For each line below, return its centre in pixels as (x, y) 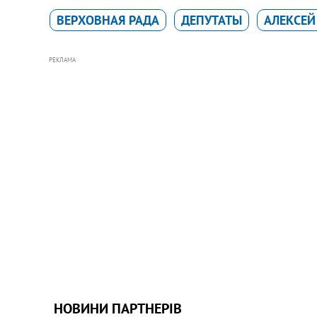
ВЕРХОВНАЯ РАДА (108, 20)
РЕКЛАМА (62, 59)
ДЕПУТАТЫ (211, 20)
